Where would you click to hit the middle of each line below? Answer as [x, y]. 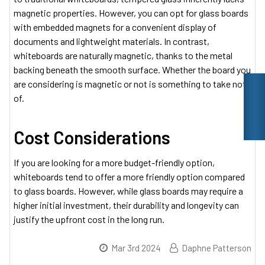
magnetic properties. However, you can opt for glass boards [131, 13]
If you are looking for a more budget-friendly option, [114, 162]
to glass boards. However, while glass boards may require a [128, 191]
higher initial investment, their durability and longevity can [126, 205]
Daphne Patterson [216, 248]
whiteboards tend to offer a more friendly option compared [129, 177]
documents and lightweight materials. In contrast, [112, 41]
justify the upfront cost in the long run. [89, 219]
